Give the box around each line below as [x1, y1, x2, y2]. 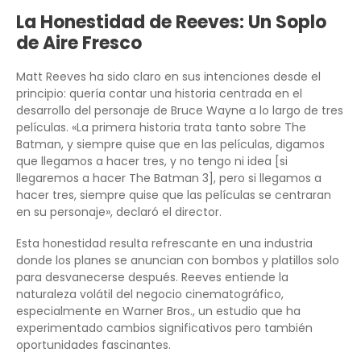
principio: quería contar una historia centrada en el [16, 85, 302, 102]
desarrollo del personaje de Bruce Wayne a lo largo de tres [16, 102, 343, 118]
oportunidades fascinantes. [16, 336, 171, 353]
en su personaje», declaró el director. [16, 203, 222, 220]
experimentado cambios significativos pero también [16, 319, 313, 336]
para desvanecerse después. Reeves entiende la [16, 268, 288, 285]
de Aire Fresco [16, 30, 142, 56]
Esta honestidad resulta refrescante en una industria [16, 234, 313, 251]
